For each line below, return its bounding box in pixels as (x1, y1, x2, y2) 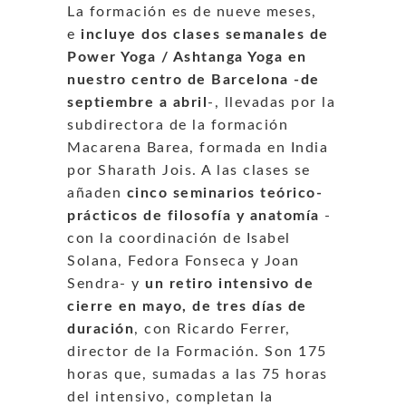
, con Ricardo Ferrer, (134, 321, 291, 336)
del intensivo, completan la (67, 389, 274, 404)
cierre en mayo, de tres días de (67, 298, 307, 314)
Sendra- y (67, 275, 145, 291)
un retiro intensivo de (145, 275, 314, 291)
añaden (67, 185, 127, 200)
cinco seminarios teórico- (126, 185, 323, 200)
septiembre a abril (67, 94, 208, 110)
